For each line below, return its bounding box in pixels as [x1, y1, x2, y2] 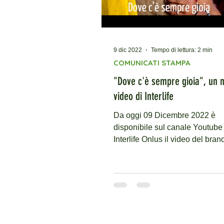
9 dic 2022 [113, 46, 142, 53]
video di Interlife [113, 89, 173, 103]
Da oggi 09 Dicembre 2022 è [113, 111, 215, 119]
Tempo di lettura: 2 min [151, 46, 212, 53]
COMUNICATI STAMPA [113, 58, 190, 67]
